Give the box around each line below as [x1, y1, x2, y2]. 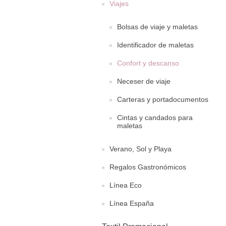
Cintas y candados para [117, 114, 193, 122]
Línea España [109, 199, 154, 207]
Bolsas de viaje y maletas [117, 23, 198, 31]
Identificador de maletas [117, 41, 194, 49]
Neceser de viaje [117, 77, 171, 85]
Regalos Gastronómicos [109, 163, 186, 171]
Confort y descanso [117, 59, 179, 67]
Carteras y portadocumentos [117, 95, 208, 103]
